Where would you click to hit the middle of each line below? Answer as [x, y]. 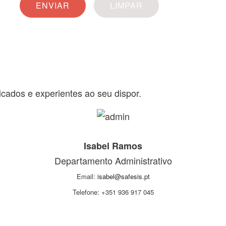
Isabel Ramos [113, 146]
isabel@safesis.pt [123, 177]
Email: [87, 177]
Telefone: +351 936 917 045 [113, 192]
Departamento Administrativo [113, 161]
